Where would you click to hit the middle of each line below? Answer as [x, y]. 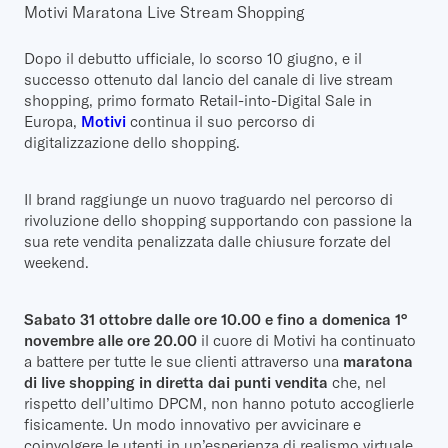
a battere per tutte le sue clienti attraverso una [183, 361]
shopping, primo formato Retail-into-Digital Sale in [198, 100]
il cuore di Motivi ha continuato [308, 340]
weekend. [56, 262]
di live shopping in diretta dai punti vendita [176, 382]
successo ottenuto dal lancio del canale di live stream [208, 79]
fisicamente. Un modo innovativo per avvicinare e [192, 424]
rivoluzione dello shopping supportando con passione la [218, 220]
